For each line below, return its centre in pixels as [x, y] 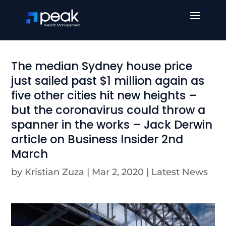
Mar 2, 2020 [118, 172]
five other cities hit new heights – [104, 95]
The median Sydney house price [102, 66]
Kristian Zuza [55, 172]
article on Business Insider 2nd [97, 139]
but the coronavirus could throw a [108, 110]
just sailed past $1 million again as [108, 81]
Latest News [180, 172]
